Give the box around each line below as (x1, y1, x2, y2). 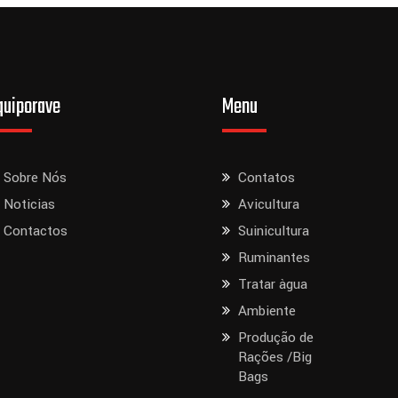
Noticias (4, 195, 56, 215)
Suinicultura (238, 221, 310, 242)
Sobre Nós (4, 168, 68, 188)
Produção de (238, 328, 314, 348)
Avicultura (238, 195, 300, 215)
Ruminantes (238, 248, 311, 268)
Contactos (4, 221, 68, 242)
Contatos (238, 168, 296, 188)
